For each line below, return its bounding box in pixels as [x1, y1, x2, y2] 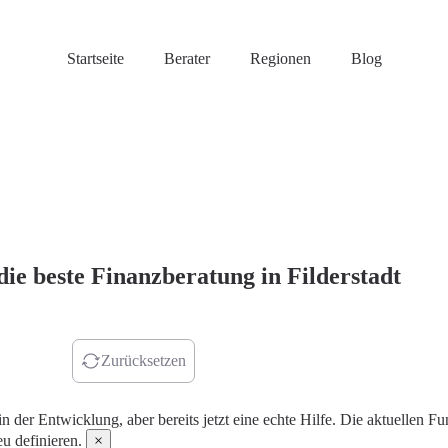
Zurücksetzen [101, 352, 186, 369]
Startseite [66, 50, 124, 67]
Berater [163, 50, 210, 67]
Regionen [249, 50, 311, 67]
